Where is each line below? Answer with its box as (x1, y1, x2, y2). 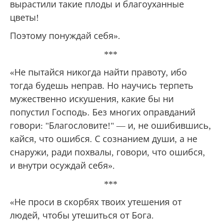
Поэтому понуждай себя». (10, 31, 120, 41)
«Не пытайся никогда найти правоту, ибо (10, 67, 187, 77)
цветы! (10, 12, 39, 23)
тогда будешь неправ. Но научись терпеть (10, 80, 193, 91)
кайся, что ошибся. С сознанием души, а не (10, 134, 197, 144)
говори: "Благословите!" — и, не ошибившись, (10, 120, 211, 131)
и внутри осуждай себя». (10, 160, 115, 171)
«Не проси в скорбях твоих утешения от (10, 197, 182, 207)
